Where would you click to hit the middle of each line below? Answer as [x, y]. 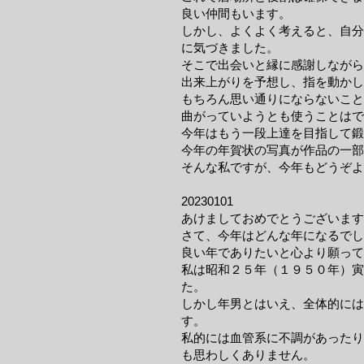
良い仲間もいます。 [236, 13]
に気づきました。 [230, 48]
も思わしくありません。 [248, 355]
